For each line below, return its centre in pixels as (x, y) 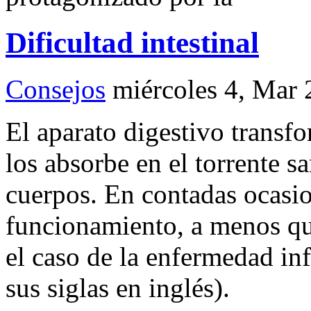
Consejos (56, 89)
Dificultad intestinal (132, 42)
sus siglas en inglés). (118, 287)
